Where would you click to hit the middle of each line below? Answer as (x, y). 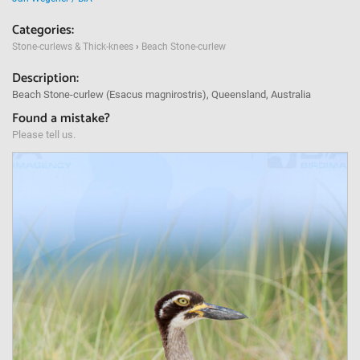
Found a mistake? (61, 119)
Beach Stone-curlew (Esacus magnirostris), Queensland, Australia (162, 94)
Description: (45, 78)
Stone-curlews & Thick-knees (74, 47)
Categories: (43, 30)
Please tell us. (44, 135)
